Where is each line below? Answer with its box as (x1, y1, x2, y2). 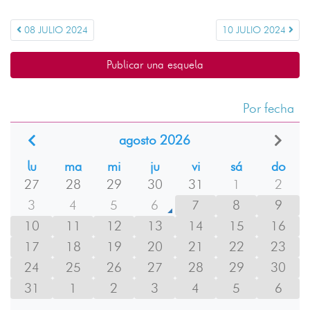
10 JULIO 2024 (222, 24, 289, 37)
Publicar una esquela (107, 58, 203, 72)
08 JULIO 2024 (21, 24, 88, 37)
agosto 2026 (119, 132, 190, 149)
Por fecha (243, 100, 294, 117)
